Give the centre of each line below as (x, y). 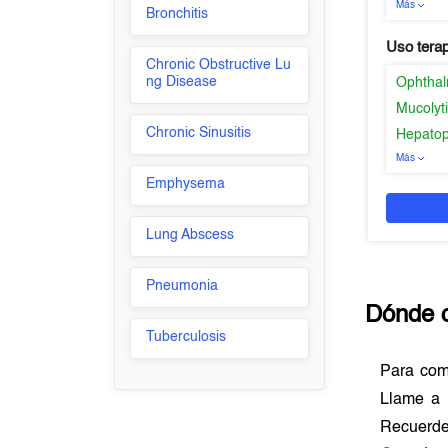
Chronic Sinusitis (199, 133)
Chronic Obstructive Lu (219, 65)
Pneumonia (182, 286)
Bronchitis (177, 14)
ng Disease (182, 82)
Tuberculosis (186, 337)
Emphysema (186, 184)
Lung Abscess (190, 235)
